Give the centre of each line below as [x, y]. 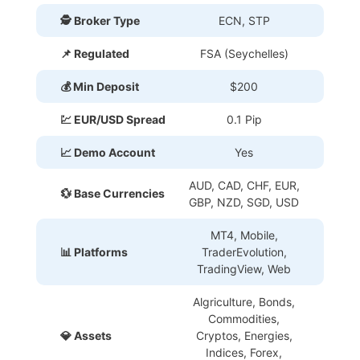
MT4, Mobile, [244, 235]
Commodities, [244, 319]
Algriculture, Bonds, [244, 302]
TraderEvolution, [244, 252]
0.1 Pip [244, 120]
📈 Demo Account [108, 153]
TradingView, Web [244, 269]
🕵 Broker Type [100, 21]
